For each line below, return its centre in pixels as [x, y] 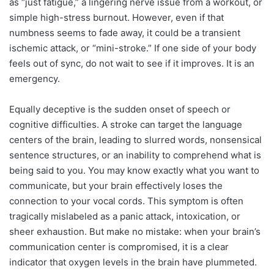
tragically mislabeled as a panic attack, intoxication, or [125, 216]
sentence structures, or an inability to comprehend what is [135, 155]
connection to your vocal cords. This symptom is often [126, 201]
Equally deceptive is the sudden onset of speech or [120, 109]
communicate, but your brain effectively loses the [116, 185]
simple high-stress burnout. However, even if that [117, 17]
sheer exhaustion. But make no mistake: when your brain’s [135, 231]
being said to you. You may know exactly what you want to [134, 170]
